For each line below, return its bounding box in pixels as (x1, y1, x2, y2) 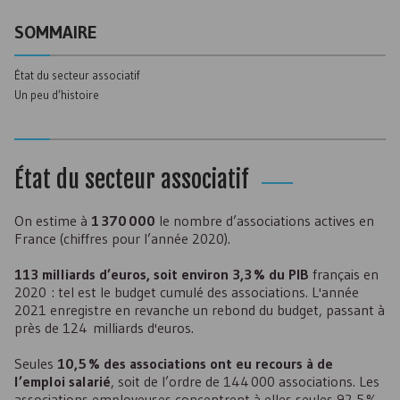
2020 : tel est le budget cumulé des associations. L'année (14, 283, 359, 301)
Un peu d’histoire (14, 87, 99, 102)
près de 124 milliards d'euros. (14, 319, 194, 337)
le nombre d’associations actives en (155, 212, 374, 229)
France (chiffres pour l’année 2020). (14, 229, 230, 247)
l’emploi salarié (14, 372, 111, 390)
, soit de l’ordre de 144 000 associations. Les (111, 372, 379, 390)
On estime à (14, 212, 91, 229)
